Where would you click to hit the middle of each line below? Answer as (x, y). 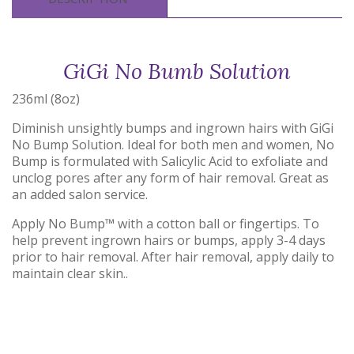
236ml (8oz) (46, 99)
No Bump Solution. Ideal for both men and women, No (173, 145)
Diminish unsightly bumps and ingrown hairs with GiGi (173, 128)
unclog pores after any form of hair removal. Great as (170, 178)
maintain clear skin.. (70, 274)
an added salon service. (80, 195)
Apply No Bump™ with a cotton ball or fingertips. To (166, 224)
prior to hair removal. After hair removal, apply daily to (173, 257)
